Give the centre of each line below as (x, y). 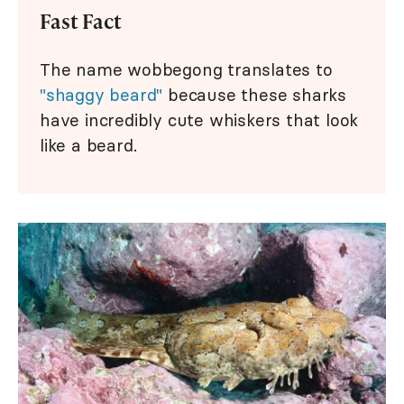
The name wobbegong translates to (186, 70)
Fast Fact (81, 22)
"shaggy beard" (101, 95)
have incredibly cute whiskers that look (199, 120)
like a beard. (88, 146)
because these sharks (255, 95)
